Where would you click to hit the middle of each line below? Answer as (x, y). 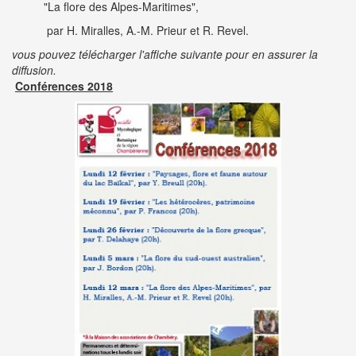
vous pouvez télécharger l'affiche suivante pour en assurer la (165, 54)
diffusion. (34, 70)
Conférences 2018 (64, 85)
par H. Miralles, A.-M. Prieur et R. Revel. (146, 30)
